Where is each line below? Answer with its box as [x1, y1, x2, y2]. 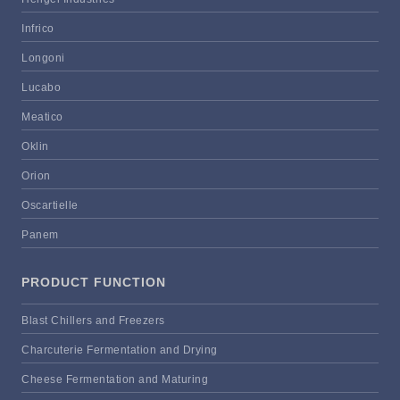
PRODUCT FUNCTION [21, 275, 166, 290]
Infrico [21, 22, 54, 36]
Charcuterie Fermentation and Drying [21, 344, 218, 357]
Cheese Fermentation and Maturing [21, 373, 208, 387]
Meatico [21, 111, 63, 124]
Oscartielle [21, 199, 79, 212]
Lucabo [21, 81, 61, 95]
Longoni [21, 52, 65, 65]
